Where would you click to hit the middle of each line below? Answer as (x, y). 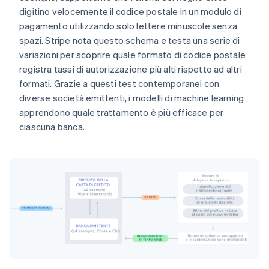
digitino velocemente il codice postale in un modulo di (130, 11)
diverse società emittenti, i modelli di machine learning (132, 98)
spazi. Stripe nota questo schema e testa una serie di (130, 40)
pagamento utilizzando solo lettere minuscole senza (128, 26)
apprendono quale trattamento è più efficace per (122, 112)
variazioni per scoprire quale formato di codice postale (133, 54)
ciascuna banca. (52, 126)
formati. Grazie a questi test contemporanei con (119, 83)
